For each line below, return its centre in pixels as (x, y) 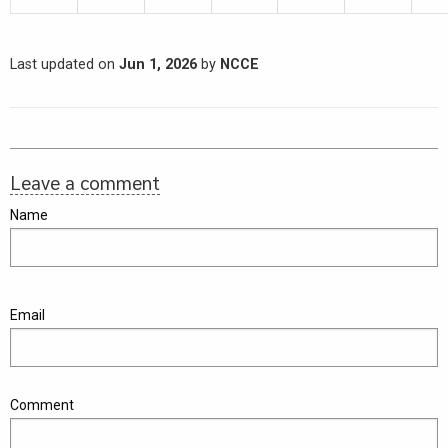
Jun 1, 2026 (158, 64)
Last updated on (64, 64)
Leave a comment (85, 181)
